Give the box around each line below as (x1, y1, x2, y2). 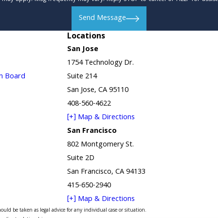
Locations (67, 30, 106, 44)
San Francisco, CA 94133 (67, 166, 146, 179)
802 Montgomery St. (67, 139, 134, 151)
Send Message (79, 12, 127, 25)
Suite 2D (67, 152, 95, 165)
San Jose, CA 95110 (67, 84, 129, 97)
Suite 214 (67, 71, 97, 83)
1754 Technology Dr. (67, 57, 134, 70)
